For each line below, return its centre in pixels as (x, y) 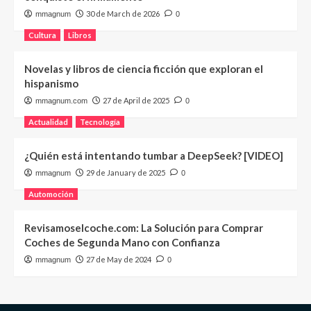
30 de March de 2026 (123, 14)
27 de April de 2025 (136, 101)
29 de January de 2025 (126, 173)
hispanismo (51, 84)
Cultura (42, 35)
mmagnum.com (61, 101)
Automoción (51, 194)
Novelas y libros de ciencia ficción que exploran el (144, 69)
